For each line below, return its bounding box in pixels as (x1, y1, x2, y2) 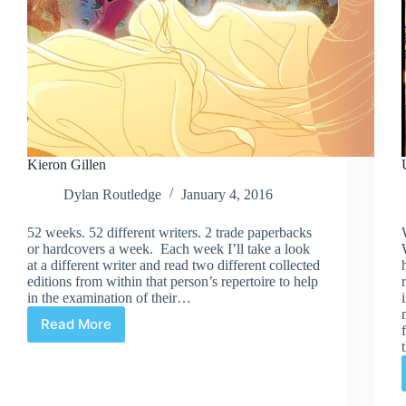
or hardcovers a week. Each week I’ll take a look (27, 240, 310, 256)
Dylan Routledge (63, 186, 161, 202)
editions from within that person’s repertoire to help (27, 273, 318, 289)
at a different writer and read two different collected (27, 256, 320, 273)
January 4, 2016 (181, 186, 273, 202)
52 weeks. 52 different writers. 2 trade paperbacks (27, 224, 312, 240)
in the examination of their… (27, 289, 191, 305)
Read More (41, 315, 111, 333)
